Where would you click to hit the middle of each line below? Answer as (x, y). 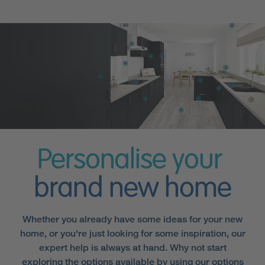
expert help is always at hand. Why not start (132, 247)
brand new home (132, 189)
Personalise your (129, 161)
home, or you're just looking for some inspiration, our (132, 233)
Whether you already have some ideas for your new (132, 219)
